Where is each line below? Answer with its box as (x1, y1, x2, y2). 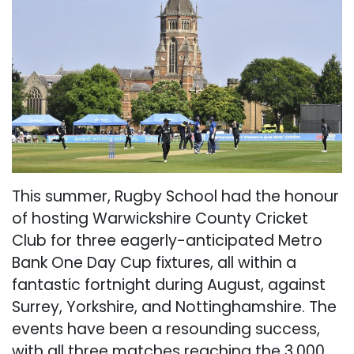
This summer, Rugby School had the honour (12, 185, 339, 207)
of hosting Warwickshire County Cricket (12, 207, 308, 229)
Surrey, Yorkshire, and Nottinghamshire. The (12, 296, 337, 318)
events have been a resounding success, (12, 318, 320, 340)
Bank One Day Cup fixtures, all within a (12, 251, 296, 273)
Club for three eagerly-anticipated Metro (12, 229, 322, 251)
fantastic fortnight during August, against (12, 273, 326, 296)
